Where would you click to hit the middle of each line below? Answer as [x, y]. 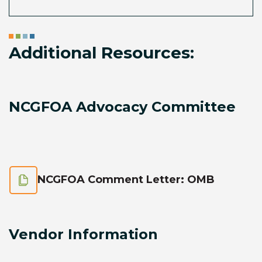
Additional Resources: [101, 53]
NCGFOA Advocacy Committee [122, 107]
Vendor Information [83, 234]
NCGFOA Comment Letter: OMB [126, 180]
